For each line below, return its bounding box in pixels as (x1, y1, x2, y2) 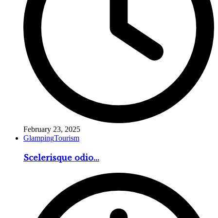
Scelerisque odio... (23, 152, 99, 163)
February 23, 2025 (23, 125, 80, 133)
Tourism (54, 133, 79, 142)
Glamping (23, 133, 54, 142)
